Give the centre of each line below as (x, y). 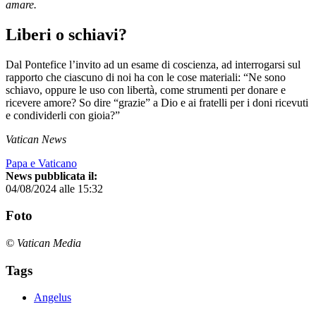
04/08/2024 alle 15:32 (54, 188)
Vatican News (36, 139)
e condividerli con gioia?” (63, 115)
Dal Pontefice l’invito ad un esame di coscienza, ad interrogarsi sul (153, 64)
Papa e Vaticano (41, 163)
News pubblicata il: (51, 176)
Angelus (53, 298)
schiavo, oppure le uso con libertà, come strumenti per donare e (146, 90)
